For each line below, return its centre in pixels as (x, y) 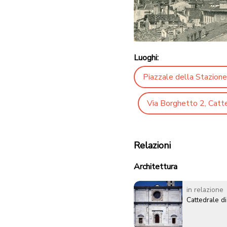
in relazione (205, 190)
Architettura (156, 167)
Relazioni (152, 146)
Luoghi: (146, 58)
